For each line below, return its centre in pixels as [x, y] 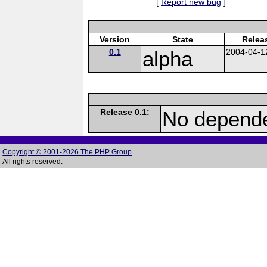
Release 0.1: [125, 112]
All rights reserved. [33, 162]
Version [115, 39]
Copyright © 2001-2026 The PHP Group [67, 152]
